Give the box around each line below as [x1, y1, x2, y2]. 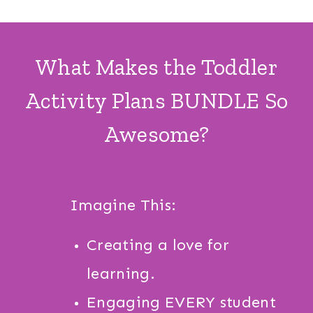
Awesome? [103, 121, 210, 148]
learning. [87, 264, 155, 284]
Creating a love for [87, 235, 230, 255]
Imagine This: [70, 196, 177, 215]
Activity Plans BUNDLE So [24, 87, 289, 115]
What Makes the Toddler [35, 54, 278, 81]
